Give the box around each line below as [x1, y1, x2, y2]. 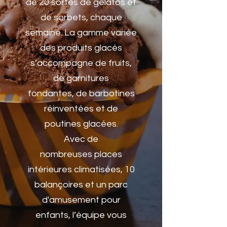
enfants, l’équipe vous [35, 210, 127, 220]
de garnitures [53, 73, 109, 83]
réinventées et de [44, 104, 118, 113]
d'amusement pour [42, 195, 121, 205]
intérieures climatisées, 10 [27, 165, 135, 174]
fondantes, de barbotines [27, 89, 135, 98]
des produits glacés [40, 43, 122, 53]
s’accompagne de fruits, [30, 58, 132, 68]
